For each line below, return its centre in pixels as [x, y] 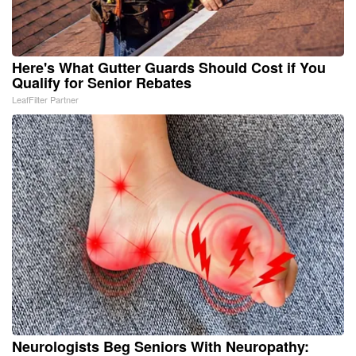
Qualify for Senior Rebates [102, 82]
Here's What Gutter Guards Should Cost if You [169, 67]
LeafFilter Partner [45, 99]
